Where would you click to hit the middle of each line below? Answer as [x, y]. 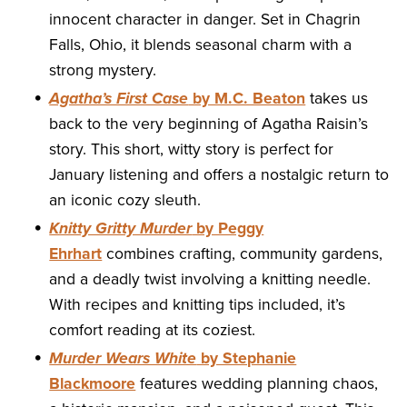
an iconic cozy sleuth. [125, 200]
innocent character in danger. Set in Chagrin [205, 19]
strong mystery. [103, 70]
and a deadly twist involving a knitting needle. [210, 279]
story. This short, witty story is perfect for [192, 149]
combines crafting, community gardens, [243, 253]
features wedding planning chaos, [257, 383]
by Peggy [228, 228]
